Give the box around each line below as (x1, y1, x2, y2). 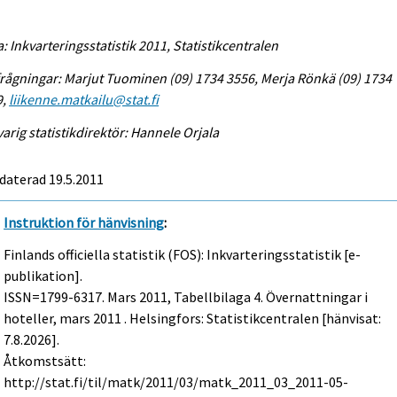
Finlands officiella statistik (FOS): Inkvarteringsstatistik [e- (4, 245, 362, 264)
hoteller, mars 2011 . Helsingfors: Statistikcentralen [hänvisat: (4, 309, 382, 328)
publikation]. (4, 267, 83, 285)
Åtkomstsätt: (4, 352, 87, 370)
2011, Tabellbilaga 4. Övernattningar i (136, 288, 369, 307)
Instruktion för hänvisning (4, 213, 165, 231)
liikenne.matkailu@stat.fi (9, 90, 160, 108)
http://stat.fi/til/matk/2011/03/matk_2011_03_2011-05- (4, 373, 349, 392)
